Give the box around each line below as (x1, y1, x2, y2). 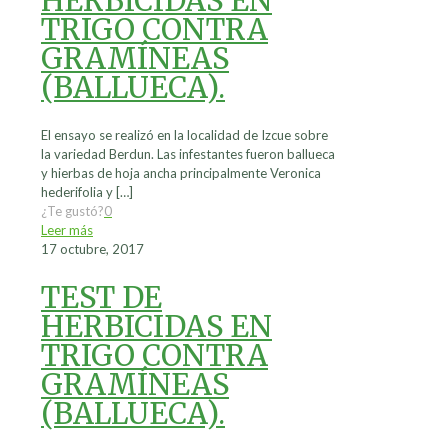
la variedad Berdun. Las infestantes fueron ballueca (41, 145, 335, 162)
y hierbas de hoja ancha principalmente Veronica (41, 164, 321, 181)
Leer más (41, 221, 93, 238)
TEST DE (41, 278, 162, 316)
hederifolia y (41, 183, 113, 200)
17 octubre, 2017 (41, 240, 144, 257)
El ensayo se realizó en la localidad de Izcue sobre (41, 126, 328, 143)
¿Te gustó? (41, 202, 104, 219)
